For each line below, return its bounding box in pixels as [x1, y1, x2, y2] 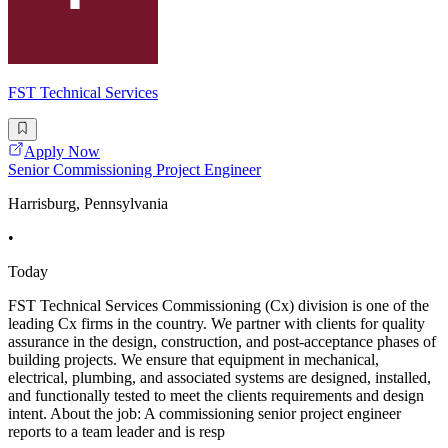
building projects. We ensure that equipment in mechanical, [8, 350, 379, 368]
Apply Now [24, 142, 100, 160]
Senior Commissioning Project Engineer [8, 160, 261, 178]
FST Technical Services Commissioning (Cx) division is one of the [8, 296, 429, 314]
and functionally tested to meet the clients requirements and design [8, 386, 424, 404]
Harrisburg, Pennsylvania [8, 194, 168, 212]
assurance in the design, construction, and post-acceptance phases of [8, 332, 436, 350]
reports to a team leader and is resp [8, 422, 225, 440]
